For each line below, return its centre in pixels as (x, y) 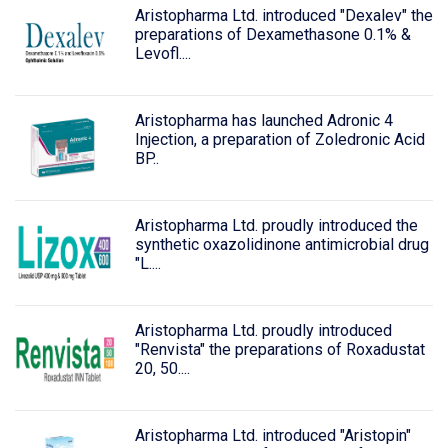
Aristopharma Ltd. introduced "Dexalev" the (283, 16)
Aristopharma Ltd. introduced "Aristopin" (272, 435)
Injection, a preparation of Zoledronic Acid (279, 140)
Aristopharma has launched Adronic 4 (263, 121)
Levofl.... (162, 54)
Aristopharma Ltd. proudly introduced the (276, 226)
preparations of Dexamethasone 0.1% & (272, 35)
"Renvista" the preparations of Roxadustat (279, 349)
